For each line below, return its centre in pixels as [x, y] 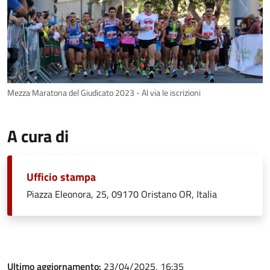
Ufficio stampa [61, 177]
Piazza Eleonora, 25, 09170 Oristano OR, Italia [122, 194]
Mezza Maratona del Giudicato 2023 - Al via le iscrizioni [104, 93]
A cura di [38, 136]
